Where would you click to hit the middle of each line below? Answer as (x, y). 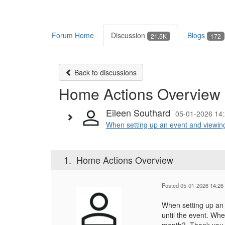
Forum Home (73, 35)
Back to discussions (104, 73)
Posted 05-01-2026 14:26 (193, 186)
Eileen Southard (138, 113)
